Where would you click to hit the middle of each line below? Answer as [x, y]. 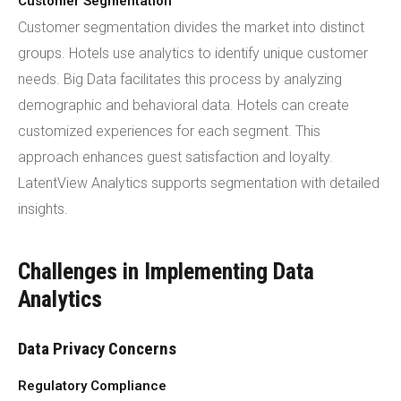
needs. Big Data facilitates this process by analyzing [180, 79]
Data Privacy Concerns [97, 349]
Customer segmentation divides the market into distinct [191, 27]
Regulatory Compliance [92, 386]
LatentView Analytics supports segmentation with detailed [199, 183]
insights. [43, 209]
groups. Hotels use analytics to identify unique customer [193, 53]
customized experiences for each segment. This [169, 131]
